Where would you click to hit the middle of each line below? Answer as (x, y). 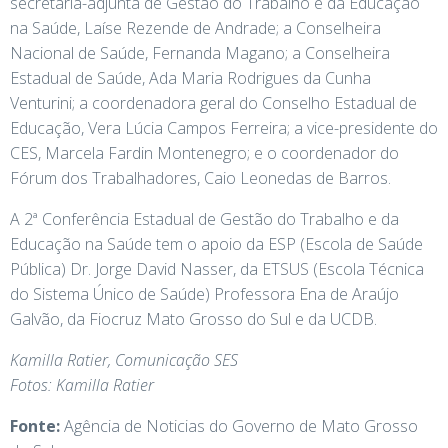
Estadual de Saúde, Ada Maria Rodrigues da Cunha (190, 77)
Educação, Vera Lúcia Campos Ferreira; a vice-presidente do (224, 127)
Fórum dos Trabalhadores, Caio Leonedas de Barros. (200, 177)
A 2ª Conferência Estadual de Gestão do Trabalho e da (204, 218)
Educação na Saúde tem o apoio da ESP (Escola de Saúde (216, 243)
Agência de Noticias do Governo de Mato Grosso (239, 425)
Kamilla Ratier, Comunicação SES (124, 359)
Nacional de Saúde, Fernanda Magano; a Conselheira (200, 52)
